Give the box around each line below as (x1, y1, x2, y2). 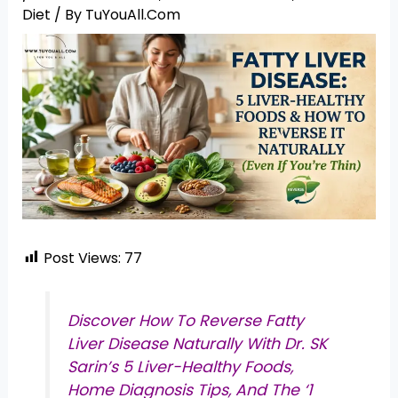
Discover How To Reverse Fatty (68, 310, 305, 332)
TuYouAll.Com (84, 4, 180, 25)
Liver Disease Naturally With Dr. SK (68, 333, 329, 355)
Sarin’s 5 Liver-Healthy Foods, (68, 356, 294, 378)
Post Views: (43, 247, 121, 268)
